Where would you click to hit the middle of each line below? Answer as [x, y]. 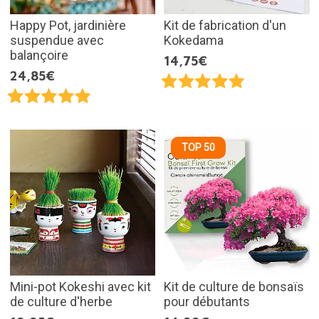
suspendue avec [57, 41]
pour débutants [207, 301]
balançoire [39, 56]
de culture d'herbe [61, 301]
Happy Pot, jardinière [68, 26]
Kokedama [194, 41]
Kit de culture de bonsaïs [234, 286]
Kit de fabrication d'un [225, 26]
